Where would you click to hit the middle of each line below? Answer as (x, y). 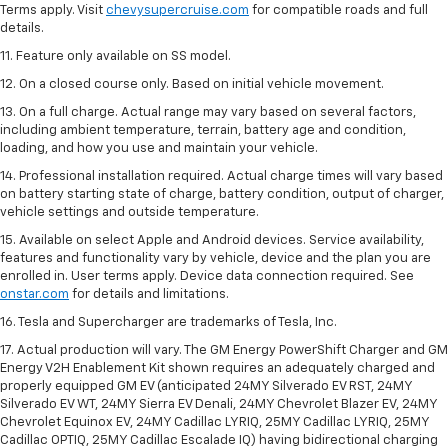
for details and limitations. (149, 294)
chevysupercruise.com (177, 10)
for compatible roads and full (338, 10)
